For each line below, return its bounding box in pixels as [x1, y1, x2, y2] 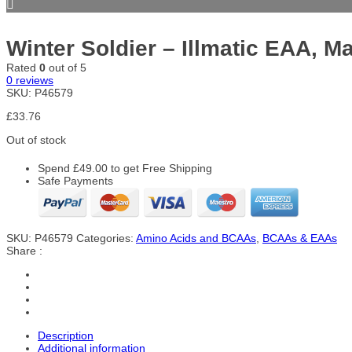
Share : [6, 244, 42, 257]
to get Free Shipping [108, 162, 212, 174]
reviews [13, 74, 53, 86]
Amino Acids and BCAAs [136, 232, 256, 244]
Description [38, 329, 93, 342]
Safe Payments [38, 174, 113, 187]
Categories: [76, 232, 136, 244]
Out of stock [6, 134, 66, 146]
